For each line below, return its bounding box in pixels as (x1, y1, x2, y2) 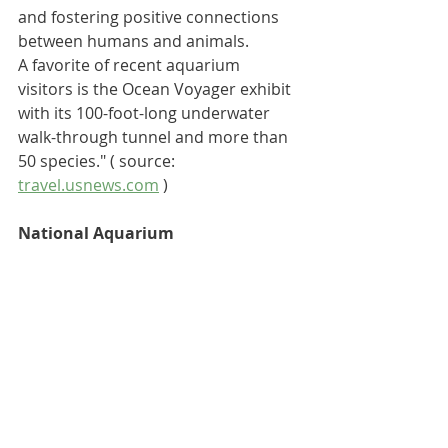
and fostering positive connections (18, 5, 283, 28)
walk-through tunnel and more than (18, 125, 292, 148)
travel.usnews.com (18, 173, 159, 196)
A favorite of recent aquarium (18, 53, 244, 76)
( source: (106, 149, 179, 172)
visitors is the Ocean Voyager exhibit (18, 77, 295, 100)
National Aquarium (18, 221, 174, 244)
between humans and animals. (18, 29, 249, 52)
